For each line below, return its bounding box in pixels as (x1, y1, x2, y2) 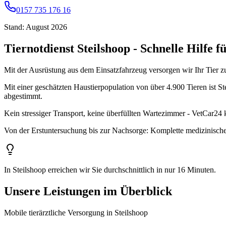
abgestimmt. (4, 92, 42, 101)
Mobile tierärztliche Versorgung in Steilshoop (4, 208, 148, 217)
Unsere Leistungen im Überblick (4, 185, 172, 198)
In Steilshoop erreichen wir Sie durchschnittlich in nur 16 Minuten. (4, 165, 216, 175)
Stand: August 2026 (4, 23, 67, 32)
